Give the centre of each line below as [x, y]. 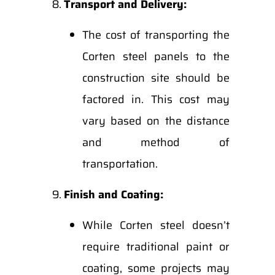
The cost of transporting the [156, 35]
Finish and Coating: [113, 195]
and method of [156, 142]
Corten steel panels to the [156, 56]
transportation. [120, 164]
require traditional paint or [156, 247]
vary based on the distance [156, 121]
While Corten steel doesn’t [156, 225]
